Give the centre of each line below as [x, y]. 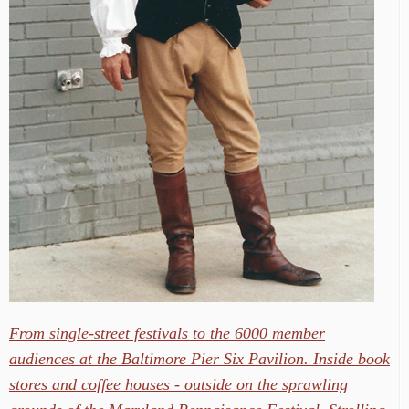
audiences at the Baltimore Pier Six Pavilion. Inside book [199, 359]
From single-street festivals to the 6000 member [167, 334]
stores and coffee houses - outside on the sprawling [178, 385]
